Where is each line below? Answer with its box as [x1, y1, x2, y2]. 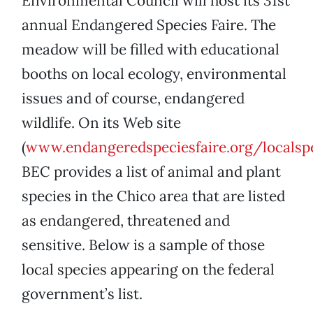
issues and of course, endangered [22, 89, 245, 108]
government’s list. [22, 284, 143, 304]
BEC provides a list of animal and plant [22, 162, 281, 182]
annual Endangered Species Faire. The [22, 15, 276, 35]
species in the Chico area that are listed [22, 187, 285, 206]
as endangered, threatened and [22, 211, 230, 231]
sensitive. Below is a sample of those [22, 235, 265, 255]
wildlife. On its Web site [22, 113, 181, 133]
